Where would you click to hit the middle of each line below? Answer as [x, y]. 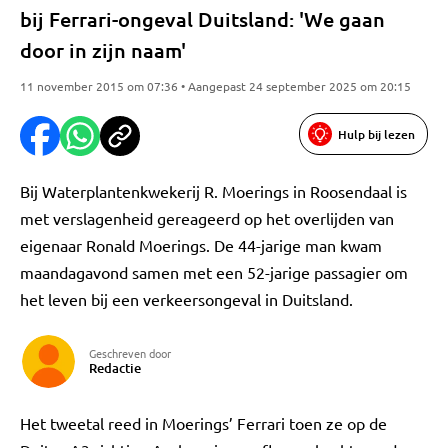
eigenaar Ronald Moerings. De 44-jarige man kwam [201, 245]
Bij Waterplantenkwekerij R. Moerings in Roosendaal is [213, 191]
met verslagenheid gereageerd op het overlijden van [207, 218]
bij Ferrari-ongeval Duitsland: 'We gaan [202, 19]
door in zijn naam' [103, 50]
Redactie [115, 368]
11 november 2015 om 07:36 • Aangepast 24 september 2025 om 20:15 [215, 86]
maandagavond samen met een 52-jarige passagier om [214, 272]
